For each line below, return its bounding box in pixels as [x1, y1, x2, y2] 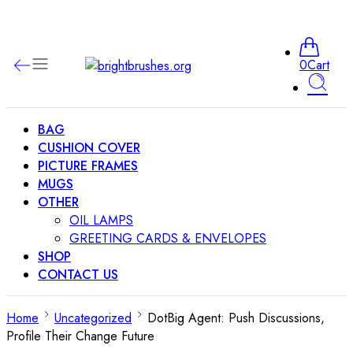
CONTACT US [38, 266, 118, 284]
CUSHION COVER [38, 139, 140, 157]
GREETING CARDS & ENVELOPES [69, 229, 266, 247]
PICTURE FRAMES [38, 157, 138, 175]
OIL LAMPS [69, 211, 133, 229]
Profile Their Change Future [6, 327, 154, 345]
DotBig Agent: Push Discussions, [147, 309, 325, 327]
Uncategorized [54, 309, 132, 327]
